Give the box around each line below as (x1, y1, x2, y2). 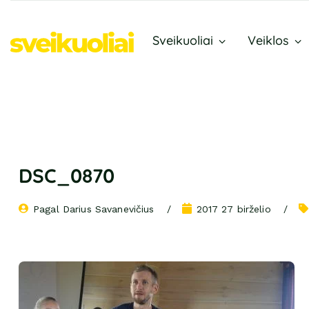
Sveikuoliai (152, 32, 213, 48)
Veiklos (248, 32, 289, 48)
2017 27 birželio (196, 203, 271, 215)
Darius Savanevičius (62, 203, 154, 215)
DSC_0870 (19, 163, 114, 188)
